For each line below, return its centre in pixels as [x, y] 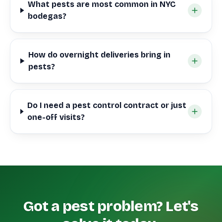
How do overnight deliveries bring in [100, 55]
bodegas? [47, 16]
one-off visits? [56, 117]
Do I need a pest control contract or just [107, 105]
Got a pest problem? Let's [111, 206]
